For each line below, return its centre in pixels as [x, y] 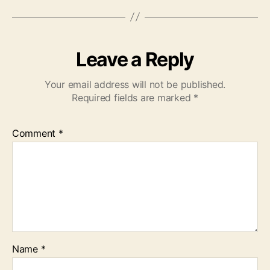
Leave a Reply [135, 59]
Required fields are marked [133, 97]
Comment [35, 133]
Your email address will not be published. [135, 84]
